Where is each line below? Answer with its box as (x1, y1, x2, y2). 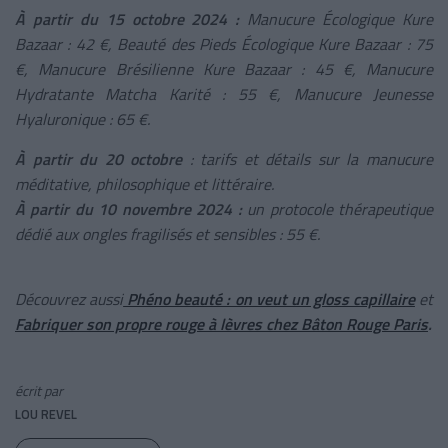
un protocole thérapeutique (241, 196, 434, 221)
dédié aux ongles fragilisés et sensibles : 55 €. (15, 221, 324, 246)
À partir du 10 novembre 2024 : (15, 196, 242, 221)
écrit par (15, 379, 63, 401)
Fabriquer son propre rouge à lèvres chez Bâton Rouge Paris (15, 311, 428, 336)
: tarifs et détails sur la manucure (189, 146, 434, 171)
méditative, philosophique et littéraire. (15, 171, 274, 196)
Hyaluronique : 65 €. (15, 106, 150, 131)
